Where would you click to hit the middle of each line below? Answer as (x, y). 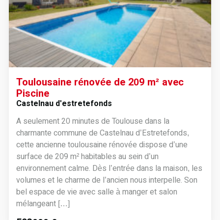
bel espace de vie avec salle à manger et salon (96, 192)
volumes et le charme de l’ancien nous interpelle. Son (107, 180)
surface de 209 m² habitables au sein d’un (87, 156)
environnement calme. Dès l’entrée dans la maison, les (109, 168)
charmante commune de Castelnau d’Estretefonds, (102, 133)
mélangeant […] (43, 204)
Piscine (32, 93)
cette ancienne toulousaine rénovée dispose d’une (102, 145)
